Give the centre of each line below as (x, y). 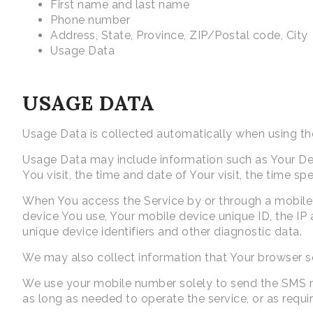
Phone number (90, 20)
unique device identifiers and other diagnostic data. (162, 232)
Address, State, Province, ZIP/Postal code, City (179, 36)
